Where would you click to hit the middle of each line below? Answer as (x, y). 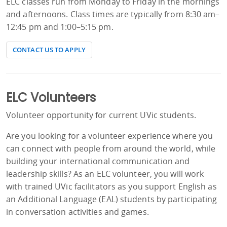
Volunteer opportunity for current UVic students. (101, 115)
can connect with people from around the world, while (111, 149)
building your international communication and (98, 161)
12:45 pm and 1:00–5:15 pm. (60, 27)
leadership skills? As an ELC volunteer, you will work (105, 174)
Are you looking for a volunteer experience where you (110, 136)
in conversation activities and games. (78, 212)
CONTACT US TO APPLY (49, 50)
